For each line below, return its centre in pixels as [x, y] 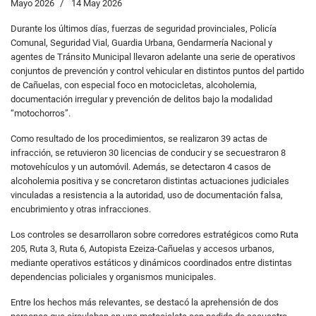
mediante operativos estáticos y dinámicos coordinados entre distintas [151, 262]
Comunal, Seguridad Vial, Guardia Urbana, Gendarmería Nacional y [141, 42]
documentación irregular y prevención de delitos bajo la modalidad [141, 99]
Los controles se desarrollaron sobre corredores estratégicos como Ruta [154, 234]
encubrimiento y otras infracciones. [81, 209]
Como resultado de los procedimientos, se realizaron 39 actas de [139, 138]
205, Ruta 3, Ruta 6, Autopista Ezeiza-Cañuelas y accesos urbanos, [142, 248]
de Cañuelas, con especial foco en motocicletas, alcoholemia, [134, 85]
